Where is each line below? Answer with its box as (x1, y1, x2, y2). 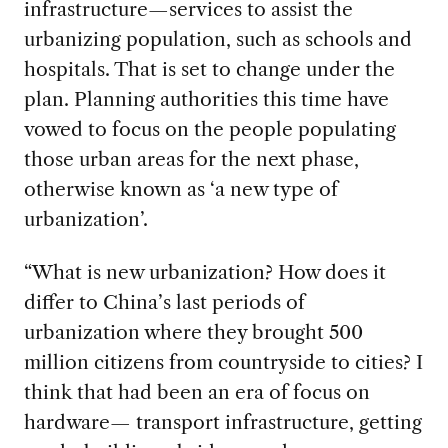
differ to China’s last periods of (23, 289, 305, 314)
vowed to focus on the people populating (23, 116, 396, 141)
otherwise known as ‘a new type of (23, 176, 338, 201)
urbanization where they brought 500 (23, 319, 363, 344)
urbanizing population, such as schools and (23, 26, 412, 51)
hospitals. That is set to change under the (23, 56, 395, 81)
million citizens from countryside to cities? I (23, 349, 423, 374)
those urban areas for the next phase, (23, 146, 359, 171)
